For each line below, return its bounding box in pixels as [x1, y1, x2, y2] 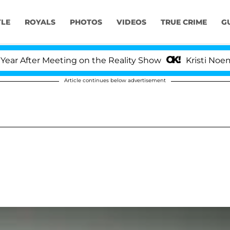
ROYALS [24, 17, 55, 27]
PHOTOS [69, 17, 102, 27]
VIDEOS [116, 17, 146, 27]
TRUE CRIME [160, 17, 207, 27]
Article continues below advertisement [64, 77, 166, 84]
